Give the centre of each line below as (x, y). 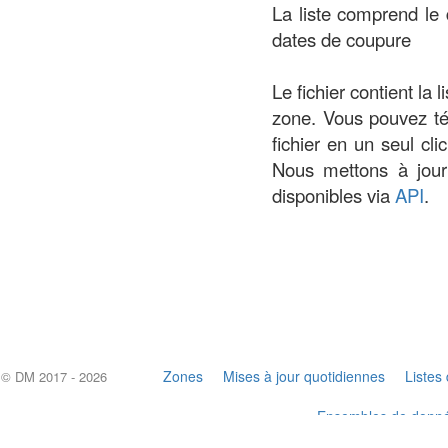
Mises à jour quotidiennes (304, 376)
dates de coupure (341, 39)
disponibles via (333, 195)
